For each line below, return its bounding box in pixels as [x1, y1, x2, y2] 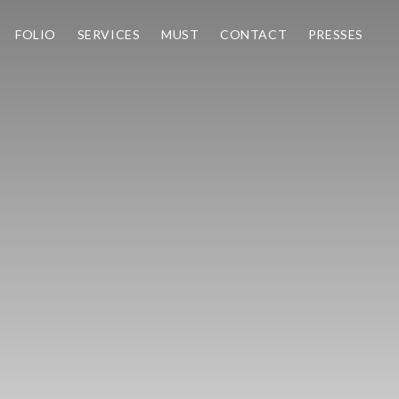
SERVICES [77, 27, 141, 42]
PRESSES [307, 27, 363, 42]
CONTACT [219, 27, 288, 42]
